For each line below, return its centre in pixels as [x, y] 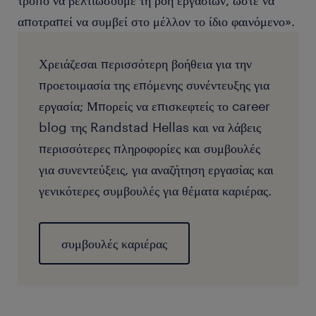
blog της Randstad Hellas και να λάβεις [150, 127]
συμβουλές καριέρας [114, 243]
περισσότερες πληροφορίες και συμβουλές [150, 148]
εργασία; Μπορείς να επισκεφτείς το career [154, 106]
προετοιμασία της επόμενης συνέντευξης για [154, 85]
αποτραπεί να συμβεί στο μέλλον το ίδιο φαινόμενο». [156, 21]
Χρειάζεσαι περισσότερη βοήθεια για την [145, 63]
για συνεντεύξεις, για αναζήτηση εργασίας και [156, 169]
